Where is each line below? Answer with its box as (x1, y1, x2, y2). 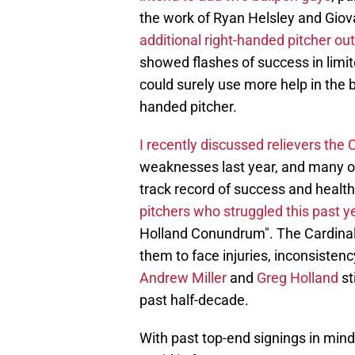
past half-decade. (139, 292, 249, 309)
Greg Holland (257, 269, 338, 287)
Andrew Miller (139, 269, 227, 287)
